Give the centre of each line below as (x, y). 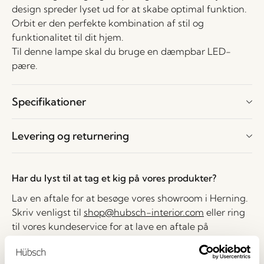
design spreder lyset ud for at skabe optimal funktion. (129, 9)
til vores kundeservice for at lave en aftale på (110, 226)
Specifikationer (49, 102)
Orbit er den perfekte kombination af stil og (108, 23)
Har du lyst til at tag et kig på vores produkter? (114, 178)
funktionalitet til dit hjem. (68, 37)
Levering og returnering (70, 136)
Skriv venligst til (48, 212)
